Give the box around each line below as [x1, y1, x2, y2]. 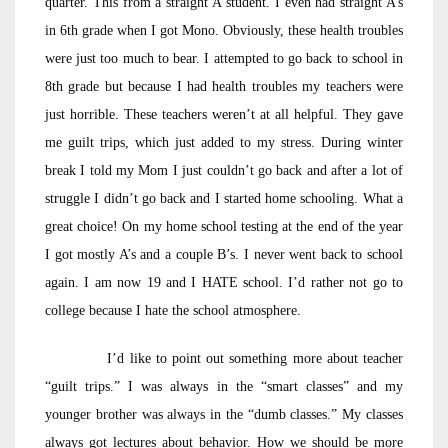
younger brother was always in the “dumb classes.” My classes [45, 407, 403, 422]
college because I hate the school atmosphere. [45, 303, 301, 318]
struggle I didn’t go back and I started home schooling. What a [45, 191, 403, 206]
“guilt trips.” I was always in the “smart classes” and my [45, 379, 403, 394]
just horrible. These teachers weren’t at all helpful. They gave [45, 107, 403, 122]
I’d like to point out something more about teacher [45, 351, 403, 366]
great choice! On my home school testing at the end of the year [45, 219, 403, 234]
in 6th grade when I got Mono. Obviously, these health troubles [45, 23, 403, 38]
